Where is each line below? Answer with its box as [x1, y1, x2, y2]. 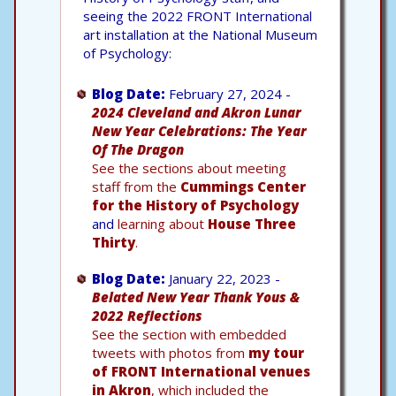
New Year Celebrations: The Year [92, 121, 307, 140]
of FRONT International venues [92, 362, 310, 380]
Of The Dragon [92, 140, 184, 158]
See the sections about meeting [92, 158, 286, 177]
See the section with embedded [92, 324, 286, 343]
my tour [248, 343, 304, 362]
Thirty [92, 232, 135, 251]
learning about [118, 214, 208, 232]
